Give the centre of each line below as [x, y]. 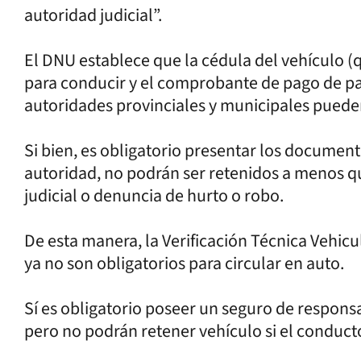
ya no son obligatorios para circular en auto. [184, 263]
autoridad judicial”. [93, 15]
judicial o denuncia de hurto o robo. [154, 195]
